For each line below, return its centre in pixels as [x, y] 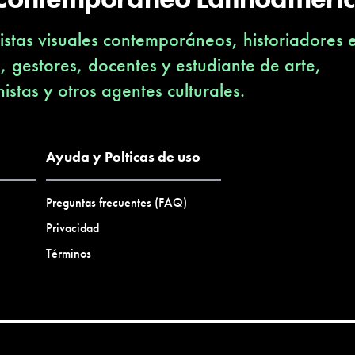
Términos [69, 253]
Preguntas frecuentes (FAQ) [116, 202]
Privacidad [73, 228]
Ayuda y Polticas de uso [123, 157]
